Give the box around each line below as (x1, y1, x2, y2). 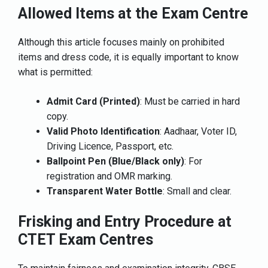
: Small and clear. (163, 185, 234, 197)
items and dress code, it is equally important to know (18, 51, 239, 63)
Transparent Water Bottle (47, 185, 163, 197)
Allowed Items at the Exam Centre (18, 4, 248, 22)
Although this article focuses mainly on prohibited (18, 36, 224, 48)
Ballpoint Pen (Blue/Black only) (47, 155, 184, 167)
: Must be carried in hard (140, 95, 240, 107)
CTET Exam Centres (18, 230, 153, 248)
